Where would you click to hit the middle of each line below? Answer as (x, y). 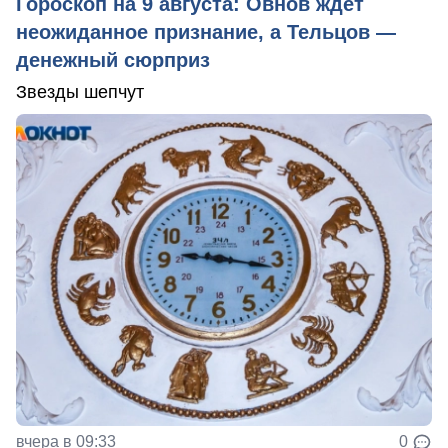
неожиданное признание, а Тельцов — (206, 31)
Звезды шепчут (80, 91)
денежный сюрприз (113, 59)
